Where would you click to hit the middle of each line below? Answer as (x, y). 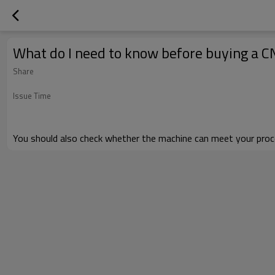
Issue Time (32, 96)
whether (122, 138)
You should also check (59, 138)
